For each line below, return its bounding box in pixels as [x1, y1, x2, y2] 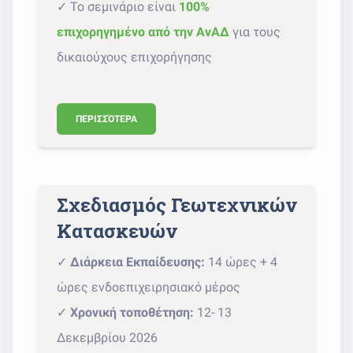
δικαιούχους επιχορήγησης [57, 50, 212, 65]
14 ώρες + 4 [205, 255, 277, 269]
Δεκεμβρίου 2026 [57, 330, 158, 345]
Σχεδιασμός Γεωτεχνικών [57, 191, 296, 217]
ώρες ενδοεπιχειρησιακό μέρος [57, 280, 240, 295]
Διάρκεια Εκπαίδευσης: [70, 255, 205, 269]
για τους [229, 24, 281, 39]
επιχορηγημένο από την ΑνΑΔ [57, 24, 229, 39]
